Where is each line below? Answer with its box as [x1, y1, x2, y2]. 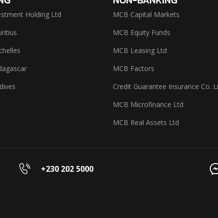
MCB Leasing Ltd [112, 45, 167, 55]
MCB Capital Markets [112, 9, 180, 19]
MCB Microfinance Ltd [112, 99, 183, 109]
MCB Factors [112, 63, 154, 73]
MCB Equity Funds [112, 27, 170, 37]
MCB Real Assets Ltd [112, 117, 179, 127]
